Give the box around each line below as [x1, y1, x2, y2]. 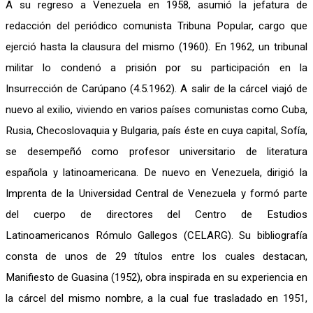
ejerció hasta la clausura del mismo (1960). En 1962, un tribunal [6, 41, 307, 53]
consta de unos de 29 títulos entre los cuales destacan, [6, 250, 307, 263]
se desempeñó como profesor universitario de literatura [6, 145, 307, 158]
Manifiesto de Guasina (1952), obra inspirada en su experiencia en [6, 271, 307, 284]
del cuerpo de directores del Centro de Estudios [6, 208, 307, 221]
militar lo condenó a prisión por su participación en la [6, 61, 307, 74]
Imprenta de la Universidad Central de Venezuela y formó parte [6, 187, 307, 200]
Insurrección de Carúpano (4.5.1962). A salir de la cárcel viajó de [6, 82, 307, 95]
